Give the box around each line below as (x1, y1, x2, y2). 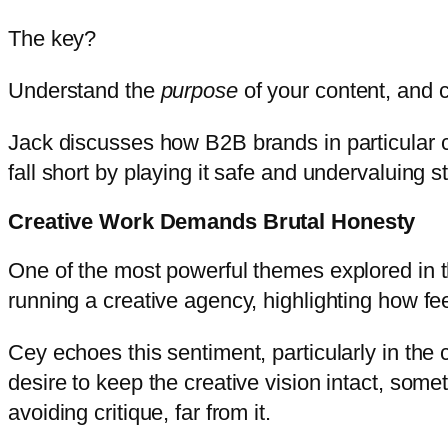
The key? (8, 26, 103, 51)
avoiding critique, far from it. (8, 400, 277, 425)
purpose (160, 78, 238, 103)
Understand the (8, 78, 161, 103)
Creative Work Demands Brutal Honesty (8, 209, 416, 234)
